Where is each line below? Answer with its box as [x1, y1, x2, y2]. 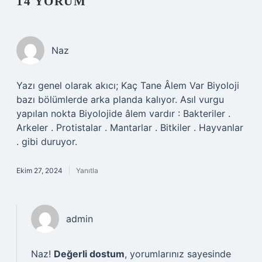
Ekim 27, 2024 [16, 166, 63, 175]
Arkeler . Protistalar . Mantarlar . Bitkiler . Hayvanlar [16, 122, 243, 133]
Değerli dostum [54, 248, 125, 260]
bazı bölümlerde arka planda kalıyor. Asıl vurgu [16, 94, 224, 105]
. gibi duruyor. [16, 136, 77, 147]
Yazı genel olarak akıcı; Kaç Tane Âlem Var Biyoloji [16, 80, 239, 91]
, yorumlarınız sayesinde [125, 248, 231, 260]
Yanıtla [76, 166, 98, 175]
